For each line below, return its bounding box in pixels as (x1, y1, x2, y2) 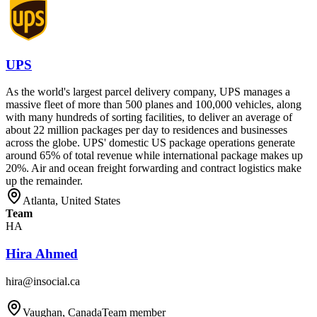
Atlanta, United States (23, 195, 120, 207)
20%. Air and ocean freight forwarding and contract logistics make (6, 162, 301, 175)
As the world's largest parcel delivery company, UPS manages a (6, 86, 290, 98)
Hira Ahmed (6, 246, 78, 262)
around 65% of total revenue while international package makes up (6, 149, 303, 162)
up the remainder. (6, 175, 83, 188)
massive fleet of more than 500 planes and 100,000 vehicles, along (6, 98, 301, 111)
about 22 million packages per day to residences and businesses (6, 124, 287, 137)
